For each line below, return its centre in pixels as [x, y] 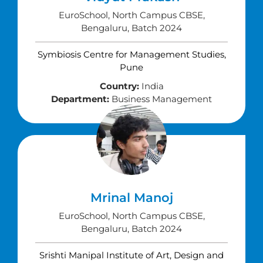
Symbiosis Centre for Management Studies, [131, 54]
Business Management [161, 99]
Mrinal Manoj [131, 198]
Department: [80, 99]
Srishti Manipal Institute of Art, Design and [131, 255]
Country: [119, 86]
